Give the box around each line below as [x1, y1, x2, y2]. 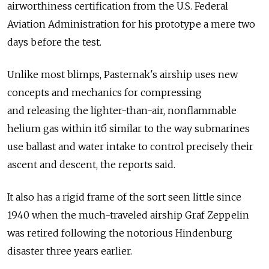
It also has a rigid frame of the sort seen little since [7, 191, 241, 204]
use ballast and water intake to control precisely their [7, 141, 253, 153]
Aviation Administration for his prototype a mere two [7, 18, 255, 31]
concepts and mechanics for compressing [7, 86, 202, 99]
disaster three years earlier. [7, 245, 132, 258]
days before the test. [7, 36, 101, 49]
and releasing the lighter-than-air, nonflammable [7, 104, 237, 117]
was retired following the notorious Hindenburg [7, 227, 232, 240]
